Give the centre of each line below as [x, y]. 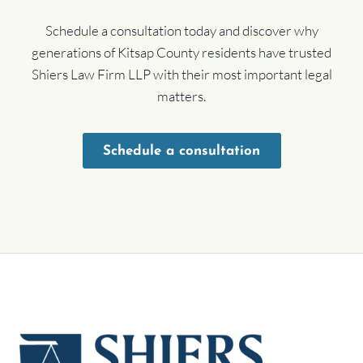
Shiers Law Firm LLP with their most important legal [181, 75]
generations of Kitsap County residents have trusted [181, 53]
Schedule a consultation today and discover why [181, 31]
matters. [181, 96]
